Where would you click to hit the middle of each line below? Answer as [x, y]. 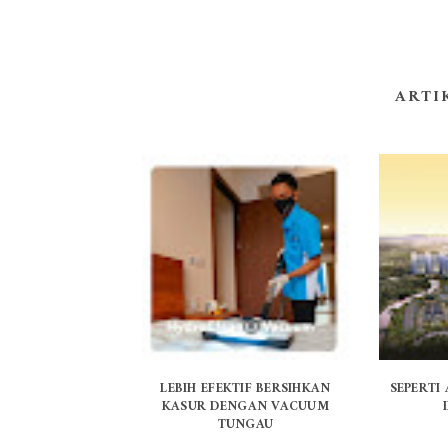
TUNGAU [245, 425]
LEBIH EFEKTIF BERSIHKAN [245, 389]
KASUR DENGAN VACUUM [245, 407]
